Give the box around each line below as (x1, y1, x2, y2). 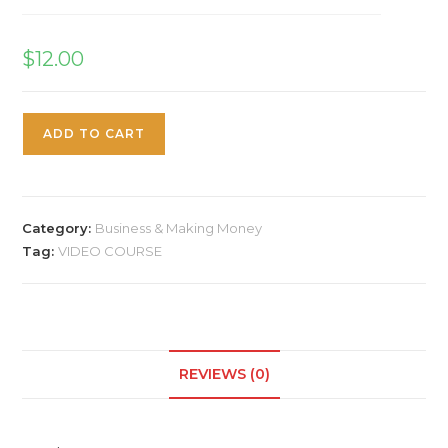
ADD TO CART (43, 126, 146, 142)
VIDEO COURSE (58, 243, 163, 260)
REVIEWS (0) (178, 365, 270, 384)
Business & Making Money (95, 220, 263, 237)
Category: (22, 220, 96, 237)
